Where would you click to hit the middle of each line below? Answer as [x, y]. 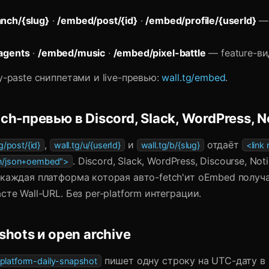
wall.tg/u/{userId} [87, 145]
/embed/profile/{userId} [201, 20]
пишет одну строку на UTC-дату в [183, 261]
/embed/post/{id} [97, 20]
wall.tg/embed [194, 77]
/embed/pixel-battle [159, 53]
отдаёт [223, 145]
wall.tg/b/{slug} [170, 145]
